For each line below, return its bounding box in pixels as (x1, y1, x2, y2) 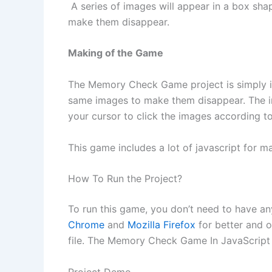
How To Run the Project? (68, 172, 182, 185)
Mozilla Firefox (127, 219, 195, 231)
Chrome (68, 219, 104, 231)
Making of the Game (68, 47, 163, 59)
